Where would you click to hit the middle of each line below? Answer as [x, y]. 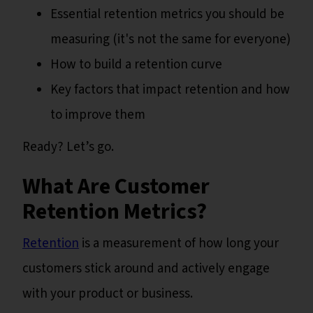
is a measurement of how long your [179, 244]
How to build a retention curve [136, 65]
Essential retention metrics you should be [167, 15]
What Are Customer [116, 187]
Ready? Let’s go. [70, 147]
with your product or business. [109, 294]
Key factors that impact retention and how [170, 90]
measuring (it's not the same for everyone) [170, 40]
